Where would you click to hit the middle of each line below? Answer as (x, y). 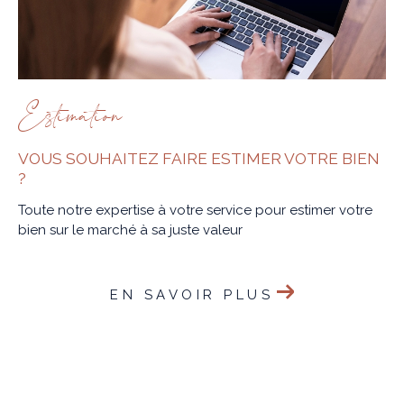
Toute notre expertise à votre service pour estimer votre (195, 210)
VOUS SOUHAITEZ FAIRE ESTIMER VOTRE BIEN (199, 159)
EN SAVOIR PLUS (192, 294)
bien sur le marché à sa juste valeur (130, 230)
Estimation (70, 119)
